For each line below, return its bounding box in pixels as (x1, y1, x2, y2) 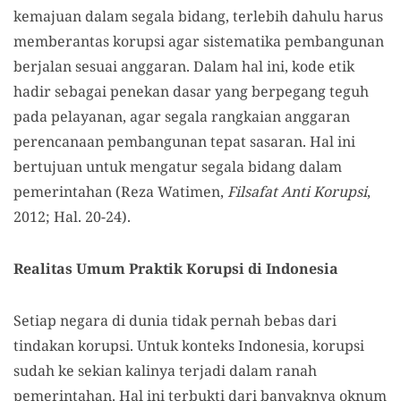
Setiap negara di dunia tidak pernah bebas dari (13, 310, 337, 330)
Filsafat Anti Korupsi (227, 181, 367, 201)
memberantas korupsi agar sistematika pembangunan (13, 30, 384, 51)
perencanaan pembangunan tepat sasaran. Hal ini (13, 131, 355, 151)
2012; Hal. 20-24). (13, 206, 131, 226)
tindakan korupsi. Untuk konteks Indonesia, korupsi (13, 335, 364, 355)
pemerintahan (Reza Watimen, (13, 181, 227, 201)
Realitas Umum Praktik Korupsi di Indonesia (13, 258, 338, 278)
